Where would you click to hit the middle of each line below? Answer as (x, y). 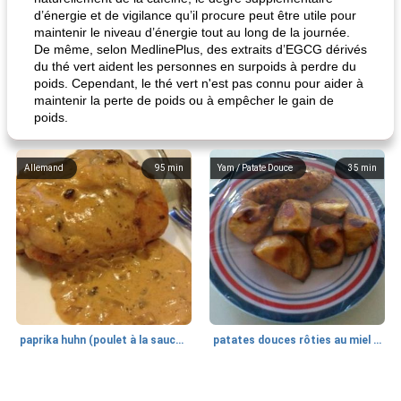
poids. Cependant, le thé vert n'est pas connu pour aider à (199, 83)
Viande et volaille (251, 391)
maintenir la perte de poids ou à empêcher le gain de (184, 100)
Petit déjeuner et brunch (72, 391)
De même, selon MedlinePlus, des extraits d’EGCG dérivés (200, 49)
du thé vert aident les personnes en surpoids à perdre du (195, 66)
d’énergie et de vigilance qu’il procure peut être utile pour (195, 15)
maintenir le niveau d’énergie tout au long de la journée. (192, 32)
